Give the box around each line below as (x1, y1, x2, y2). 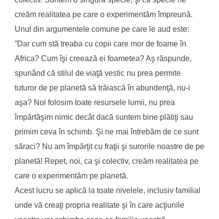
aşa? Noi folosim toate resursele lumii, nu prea (15, 98, 175, 107)
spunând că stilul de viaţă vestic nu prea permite (15, 68, 181, 77)
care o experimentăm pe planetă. (15, 171, 128, 180)
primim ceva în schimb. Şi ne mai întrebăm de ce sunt (15, 127, 198, 136)
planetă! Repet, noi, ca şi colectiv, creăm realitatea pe (15, 156, 198, 165)
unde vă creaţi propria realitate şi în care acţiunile (15, 200, 184, 209)
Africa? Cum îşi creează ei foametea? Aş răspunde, (15, 54, 192, 63)
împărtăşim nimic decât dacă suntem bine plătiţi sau (15, 112, 193, 121)
